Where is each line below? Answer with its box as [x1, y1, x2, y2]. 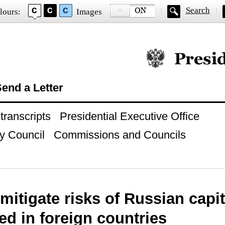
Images [76, 7, 102, 17]
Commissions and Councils [53, 129, 186, 141]
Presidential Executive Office [59, 110, 199, 123]
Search [185, 6, 210, 15]
